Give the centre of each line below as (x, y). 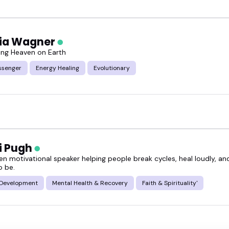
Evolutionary (112, 68)
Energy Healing (58, 68)
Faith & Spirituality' (170, 183)
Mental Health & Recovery (90, 183)
